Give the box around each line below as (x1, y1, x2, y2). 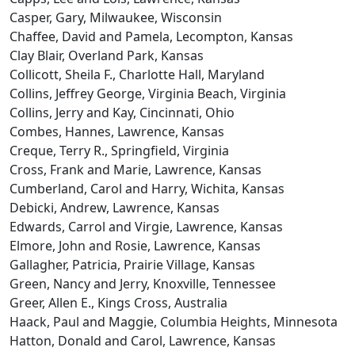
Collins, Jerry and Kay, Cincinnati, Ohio (10, 104, 235, 121)
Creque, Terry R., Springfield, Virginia (10, 142, 229, 159)
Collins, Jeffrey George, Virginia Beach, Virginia (10, 85, 286, 102)
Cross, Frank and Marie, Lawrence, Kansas (10, 161, 261, 178)
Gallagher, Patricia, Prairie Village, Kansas (10, 256, 255, 273)
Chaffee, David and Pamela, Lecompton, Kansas (10, 28, 293, 45)
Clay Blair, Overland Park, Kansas (10, 47, 204, 64)
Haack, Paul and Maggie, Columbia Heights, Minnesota (10, 313, 338, 330)
